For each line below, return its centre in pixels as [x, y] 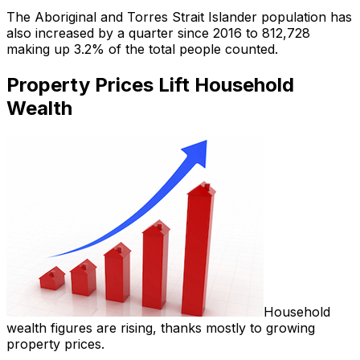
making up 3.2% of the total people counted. [142, 49]
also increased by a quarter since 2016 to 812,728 [158, 33]
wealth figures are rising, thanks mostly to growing [161, 328]
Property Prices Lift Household [150, 85]
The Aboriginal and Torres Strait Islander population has [179, 17]
